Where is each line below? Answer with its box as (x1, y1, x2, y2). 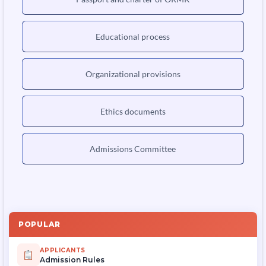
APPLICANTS (39, 246, 85, 254)
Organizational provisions (85, 69, 180, 79)
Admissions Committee (90, 144, 176, 154)
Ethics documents (100, 106, 166, 116)
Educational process (96, 31, 170, 42)
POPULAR (18, 220, 61, 229)
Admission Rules (39, 255, 104, 264)
